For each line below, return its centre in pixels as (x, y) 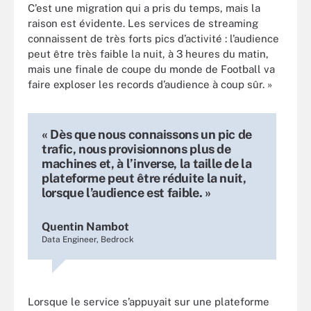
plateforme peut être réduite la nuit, (144, 178)
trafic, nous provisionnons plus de (136, 149)
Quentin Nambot (85, 226)
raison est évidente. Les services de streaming (143, 23)
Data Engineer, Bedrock (88, 239)
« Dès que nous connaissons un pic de (147, 134)
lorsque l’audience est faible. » (126, 192)
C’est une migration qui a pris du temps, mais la (144, 8)
